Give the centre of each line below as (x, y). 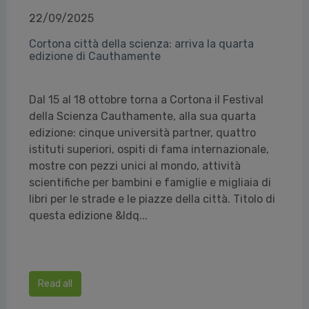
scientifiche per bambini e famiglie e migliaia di (150, 182)
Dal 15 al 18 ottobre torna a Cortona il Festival (146, 100)
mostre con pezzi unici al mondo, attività (135, 166)
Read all (55, 284)
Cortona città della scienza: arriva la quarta (141, 44)
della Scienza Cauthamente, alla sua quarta (142, 116)
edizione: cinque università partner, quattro (142, 133)
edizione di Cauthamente (95, 56)
